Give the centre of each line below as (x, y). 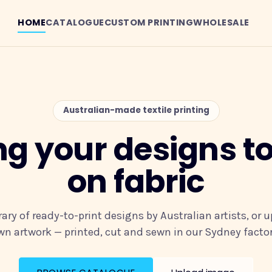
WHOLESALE (221, 22)
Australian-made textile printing (136, 110)
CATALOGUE (75, 22)
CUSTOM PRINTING (149, 22)
